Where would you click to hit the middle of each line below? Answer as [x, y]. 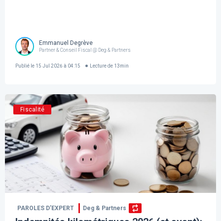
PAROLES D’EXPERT [46, 208]
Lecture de [102, 66]
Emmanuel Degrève [66, 43]
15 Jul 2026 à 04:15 [58, 66]
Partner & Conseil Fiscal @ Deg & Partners [85, 50]
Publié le [25, 66]
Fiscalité [33, 110]
